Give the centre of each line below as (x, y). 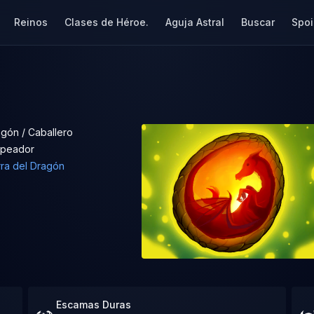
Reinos (30, 22)
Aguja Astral (194, 22)
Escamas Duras (94, 305)
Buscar (258, 22)
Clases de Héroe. (106, 22)
